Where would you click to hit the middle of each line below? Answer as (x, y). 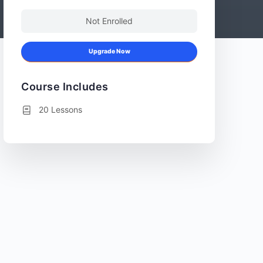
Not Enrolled (109, 21)
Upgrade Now (109, 52)
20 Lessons (60, 109)
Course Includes (65, 86)
